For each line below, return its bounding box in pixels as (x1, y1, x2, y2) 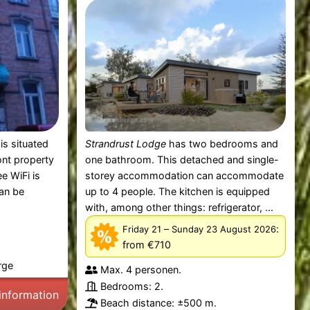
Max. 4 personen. (100, 264, 182, 276)
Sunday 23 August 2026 (172, 223, 277, 235)
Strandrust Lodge (85, 138, 167, 150)
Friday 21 (122, 223, 162, 235)
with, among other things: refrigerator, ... (85, 201, 274, 214)
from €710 (122, 238, 172, 250)
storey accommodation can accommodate (85, 170, 284, 182)
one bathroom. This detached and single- (85, 154, 280, 166)
